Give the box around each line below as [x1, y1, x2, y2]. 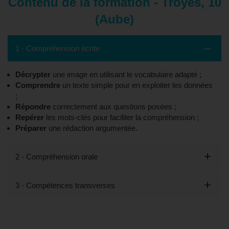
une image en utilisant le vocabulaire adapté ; [51, 70, 201, 79]
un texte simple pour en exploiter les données [60, 80, 213, 89]
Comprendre [15, 80, 60, 89]
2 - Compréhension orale [15, 152, 98, 161]
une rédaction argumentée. [47, 123, 138, 132]
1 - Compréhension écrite [15, 43, 100, 53]
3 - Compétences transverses [15, 180, 115, 190]
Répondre [15, 102, 51, 111]
